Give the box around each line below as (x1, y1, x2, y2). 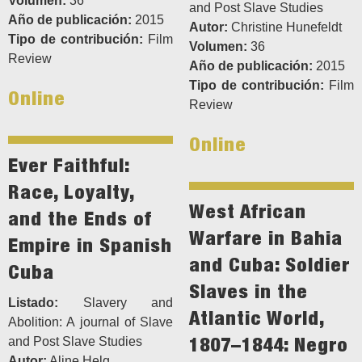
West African (189, 200, 306, 223)
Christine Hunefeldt (228, 20, 342, 35)
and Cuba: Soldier (189, 253, 350, 276)
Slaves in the (189, 280, 308, 303)
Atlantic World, (189, 306, 324, 330)
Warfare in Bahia (189, 226, 343, 250)
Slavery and (58, 296, 173, 310)
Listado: (8, 296, 58, 310)
